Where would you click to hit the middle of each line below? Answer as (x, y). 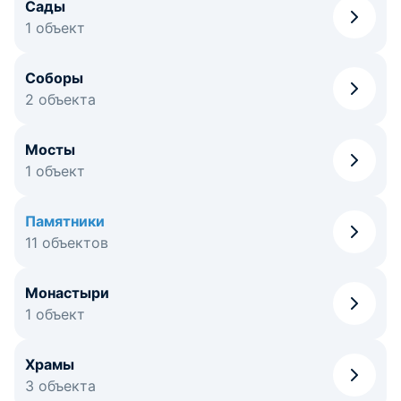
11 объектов (67, 243)
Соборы (54, 78)
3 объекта (60, 386)
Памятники (65, 221)
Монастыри (67, 293)
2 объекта (60, 99)
